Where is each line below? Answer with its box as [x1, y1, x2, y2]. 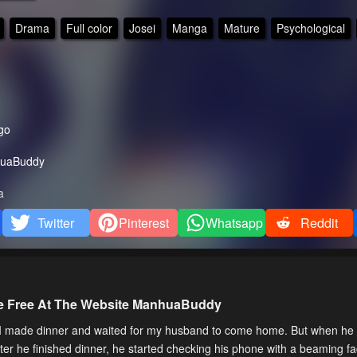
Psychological [276, 19, 345, 36]
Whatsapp [205, 214, 263, 233]
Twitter [37, 214, 75, 233]
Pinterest [118, 214, 169, 233]
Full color [65, 19, 112, 36]
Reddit [300, 214, 338, 233]
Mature [223, 19, 260, 36]
